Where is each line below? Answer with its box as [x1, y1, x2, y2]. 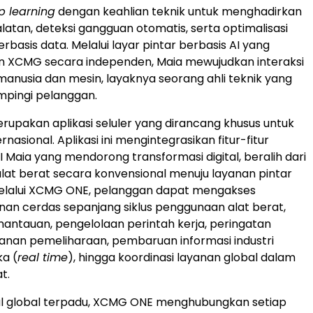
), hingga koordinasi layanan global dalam [68, 249, 296, 265]
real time [17, 249, 68, 265]
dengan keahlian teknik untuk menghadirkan [55, 3, 302, 20]
